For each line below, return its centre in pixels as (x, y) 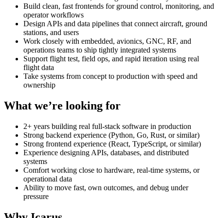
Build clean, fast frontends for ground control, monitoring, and (119, 6)
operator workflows (54, 15)
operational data (48, 179)
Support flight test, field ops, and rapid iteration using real (111, 59)
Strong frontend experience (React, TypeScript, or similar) (112, 144)
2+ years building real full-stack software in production (107, 126)
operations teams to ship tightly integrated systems (100, 50)
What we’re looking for (62, 106)
